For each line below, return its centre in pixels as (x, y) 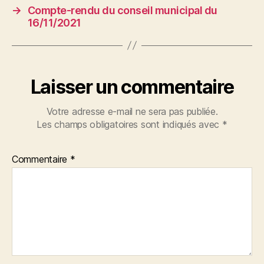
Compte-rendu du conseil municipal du (122, 10)
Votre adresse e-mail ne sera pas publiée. (132, 111)
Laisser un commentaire (132, 87)
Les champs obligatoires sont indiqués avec (129, 124)
